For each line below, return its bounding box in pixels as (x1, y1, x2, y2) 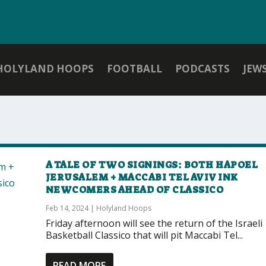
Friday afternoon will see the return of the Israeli (45, 216, 262, 230)
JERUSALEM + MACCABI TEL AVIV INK (45, 170, 238, 183)
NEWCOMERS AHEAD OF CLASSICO (45, 183, 224, 196)
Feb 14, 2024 (45, 202, 88, 213)
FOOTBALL (107, 61, 162, 75)
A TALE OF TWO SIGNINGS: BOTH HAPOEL (45, 158, 258, 171)
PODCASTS (175, 61, 230, 75)
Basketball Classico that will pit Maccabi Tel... (45, 228, 243, 242)
